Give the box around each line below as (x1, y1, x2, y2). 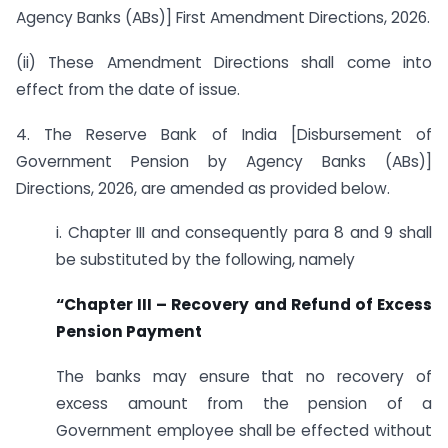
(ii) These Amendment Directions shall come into (16, 51, 432, 73)
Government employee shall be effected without (56, 420, 432, 442)
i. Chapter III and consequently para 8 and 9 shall (56, 222, 432, 244)
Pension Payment (56, 321, 202, 343)
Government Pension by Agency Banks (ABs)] (16, 150, 432, 172)
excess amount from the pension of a (56, 393, 432, 415)
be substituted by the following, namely (56, 249, 355, 271)
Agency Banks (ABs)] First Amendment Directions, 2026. (16, 7, 430, 29)
